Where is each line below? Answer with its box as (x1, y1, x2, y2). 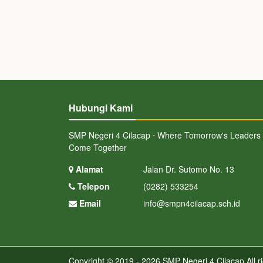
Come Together (69, 141, 127, 154)
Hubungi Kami (69, 101, 133, 115)
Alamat (73, 163, 103, 176)
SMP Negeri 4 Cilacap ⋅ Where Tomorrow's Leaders (69, 129, 261, 141)
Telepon (75, 180, 110, 193)
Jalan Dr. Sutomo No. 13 (143, 163, 234, 176)
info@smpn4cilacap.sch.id (143, 197, 240, 210)
